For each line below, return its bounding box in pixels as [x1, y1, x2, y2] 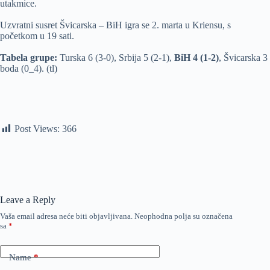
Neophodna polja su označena [134, 212, 233, 221]
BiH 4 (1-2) [174, 52, 219, 63]
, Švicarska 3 [219, 52, 268, 63]
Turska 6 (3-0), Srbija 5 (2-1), [57, 52, 174, 63]
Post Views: [14, 124, 60, 134]
